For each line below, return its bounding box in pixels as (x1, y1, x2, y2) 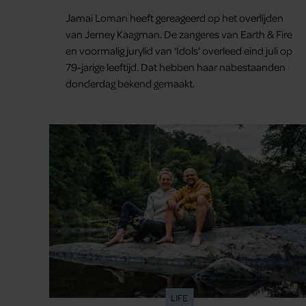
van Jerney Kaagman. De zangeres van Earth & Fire (66, 27, 292, 41)
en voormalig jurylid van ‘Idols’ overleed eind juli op (66, 43, 292, 57)
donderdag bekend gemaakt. (66, 76, 195, 90)
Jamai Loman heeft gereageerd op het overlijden (66, 10, 283, 25)
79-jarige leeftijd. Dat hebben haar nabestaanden (66, 59, 286, 74)
